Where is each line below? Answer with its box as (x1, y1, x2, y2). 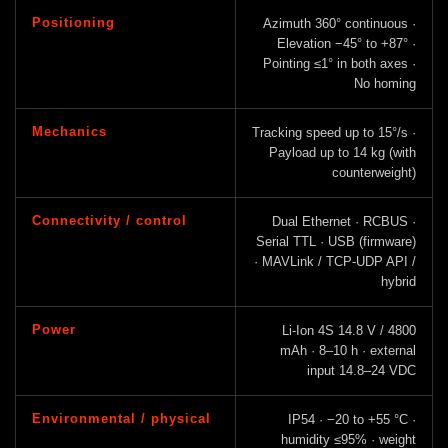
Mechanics (32, 123, 107, 139)
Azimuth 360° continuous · (263, 15, 416, 31)
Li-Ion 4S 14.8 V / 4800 (282, 322, 416, 338)
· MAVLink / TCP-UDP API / (254, 253, 416, 269)
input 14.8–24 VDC (307, 362, 416, 378)
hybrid (381, 273, 416, 289)
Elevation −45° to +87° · (277, 35, 416, 51)
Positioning (32, 14, 115, 30)
